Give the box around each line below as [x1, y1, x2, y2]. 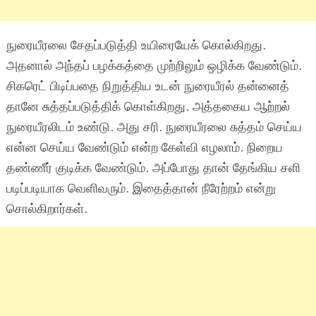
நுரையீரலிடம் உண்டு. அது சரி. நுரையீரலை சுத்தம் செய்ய [6, 117, 302, 138]
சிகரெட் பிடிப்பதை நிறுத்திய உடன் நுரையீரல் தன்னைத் [6, 76, 289, 97]
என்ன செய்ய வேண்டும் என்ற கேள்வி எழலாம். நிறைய [6, 138, 283, 158]
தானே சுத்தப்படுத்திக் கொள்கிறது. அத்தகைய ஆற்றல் [6, 97, 290, 117]
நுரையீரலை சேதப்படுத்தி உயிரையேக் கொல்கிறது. [6, 35, 266, 56]
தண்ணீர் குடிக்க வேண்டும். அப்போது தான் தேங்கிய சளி [6, 158, 300, 178]
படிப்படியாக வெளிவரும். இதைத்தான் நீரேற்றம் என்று [6, 178, 276, 199]
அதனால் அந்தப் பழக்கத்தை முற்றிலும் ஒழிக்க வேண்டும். [6, 56, 302, 76]
